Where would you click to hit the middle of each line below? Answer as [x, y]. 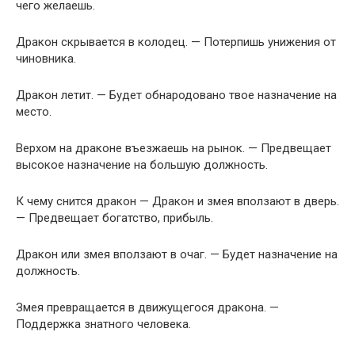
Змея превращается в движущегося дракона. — [147, 308]
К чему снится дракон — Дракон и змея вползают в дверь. [177, 202]
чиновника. [46, 59]
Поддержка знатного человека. [103, 324]
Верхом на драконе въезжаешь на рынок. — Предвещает [174, 149]
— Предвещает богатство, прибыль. [115, 218]
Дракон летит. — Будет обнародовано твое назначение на [176, 95]
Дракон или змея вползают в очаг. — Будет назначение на [177, 255]
